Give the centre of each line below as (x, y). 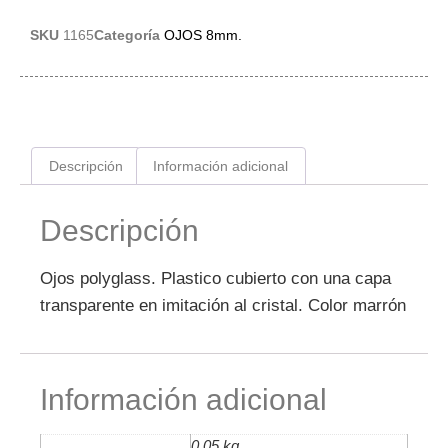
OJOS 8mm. (203, 35)
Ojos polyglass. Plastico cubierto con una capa (215, 279)
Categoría (127, 35)
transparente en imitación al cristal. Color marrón (223, 306)
